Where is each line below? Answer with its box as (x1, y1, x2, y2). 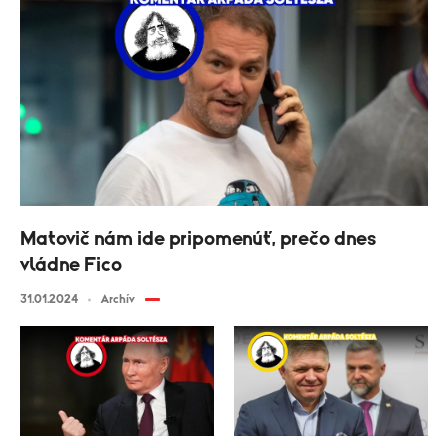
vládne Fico (20, 255, 122, 276)
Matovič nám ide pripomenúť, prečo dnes (20, 229, 376, 250)
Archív (101, 293, 135, 306)
